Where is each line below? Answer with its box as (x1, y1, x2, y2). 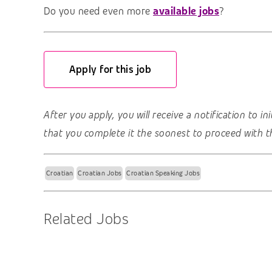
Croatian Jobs (78, 169, 122, 178)
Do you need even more (44, 5, 151, 18)
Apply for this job (69, 63, 152, 76)
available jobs (153, 5, 219, 18)
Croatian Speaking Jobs (126, 169, 200, 178)
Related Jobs (44, 209, 128, 229)
